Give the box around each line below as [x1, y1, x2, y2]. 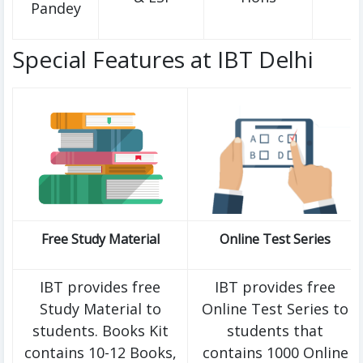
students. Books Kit [32, 321, 169, 341]
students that [227, 321, 323, 341]
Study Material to [39, 299, 161, 319]
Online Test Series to [202, 299, 348, 319]
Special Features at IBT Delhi [12, 44, 314, 75]
